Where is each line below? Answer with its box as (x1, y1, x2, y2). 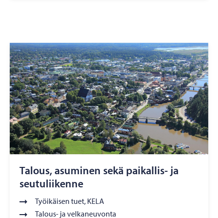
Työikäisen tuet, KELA (35, 196, 104, 206)
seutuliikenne (19, 177, 83, 191)
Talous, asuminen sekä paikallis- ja (19, 163, 179, 178)
